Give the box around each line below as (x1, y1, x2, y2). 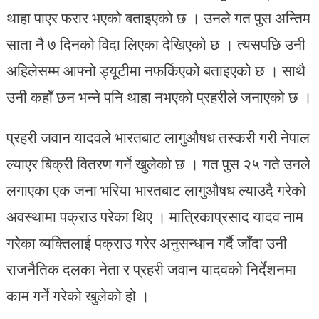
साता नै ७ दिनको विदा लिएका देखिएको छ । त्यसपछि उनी (6, 32, 305, 56)
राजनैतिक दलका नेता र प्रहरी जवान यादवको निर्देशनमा (6, 257, 296, 281)
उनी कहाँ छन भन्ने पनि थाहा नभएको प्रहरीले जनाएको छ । (6, 85, 312, 108)
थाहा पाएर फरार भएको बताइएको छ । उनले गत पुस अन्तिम (6, 6, 310, 29)
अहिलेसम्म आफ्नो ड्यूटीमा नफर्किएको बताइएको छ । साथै (6, 58, 305, 82)
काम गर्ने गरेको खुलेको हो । (6, 283, 150, 307)
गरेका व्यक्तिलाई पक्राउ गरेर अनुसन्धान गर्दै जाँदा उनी (6, 231, 287, 254)
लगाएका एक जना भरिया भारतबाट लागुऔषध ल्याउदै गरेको (6, 178, 306, 202)
